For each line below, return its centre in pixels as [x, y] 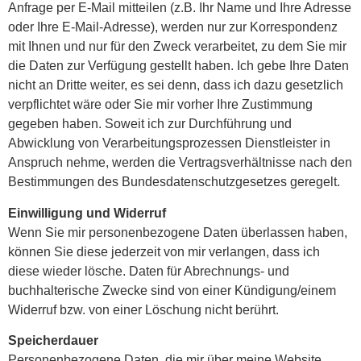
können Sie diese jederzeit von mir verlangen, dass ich [164, 251]
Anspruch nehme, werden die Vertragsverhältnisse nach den [180, 163]
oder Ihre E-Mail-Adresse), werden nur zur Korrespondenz [173, 27]
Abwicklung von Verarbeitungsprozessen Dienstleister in [169, 143]
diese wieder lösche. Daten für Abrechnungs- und [149, 271]
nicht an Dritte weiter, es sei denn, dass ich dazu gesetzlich [176, 85]
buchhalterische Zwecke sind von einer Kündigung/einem [172, 290]
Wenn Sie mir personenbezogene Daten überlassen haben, [178, 232]
